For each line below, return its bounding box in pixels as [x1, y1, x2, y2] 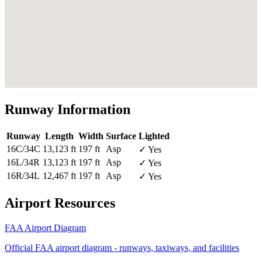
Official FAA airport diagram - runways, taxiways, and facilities [5, 242, 239, 253]
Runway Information [5, 101, 130, 117]
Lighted [139, 130, 170, 141]
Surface [106, 130, 136, 141]
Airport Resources [5, 195, 115, 211]
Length [45, 130, 74, 141]
